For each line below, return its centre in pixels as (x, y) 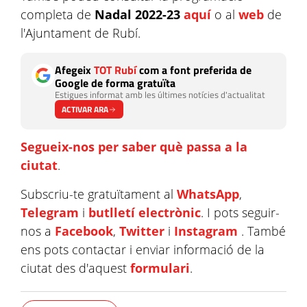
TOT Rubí (115, 70)
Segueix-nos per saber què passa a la (134, 147)
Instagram (206, 231)
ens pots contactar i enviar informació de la (143, 249)
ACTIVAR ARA (85, 109)
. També (262, 231)
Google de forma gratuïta (115, 83)
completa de (58, 14)
